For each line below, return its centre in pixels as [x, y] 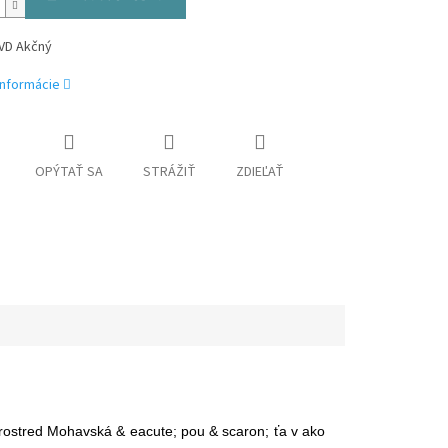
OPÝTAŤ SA [68, 172]
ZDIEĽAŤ [259, 172]
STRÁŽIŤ [169, 172]
